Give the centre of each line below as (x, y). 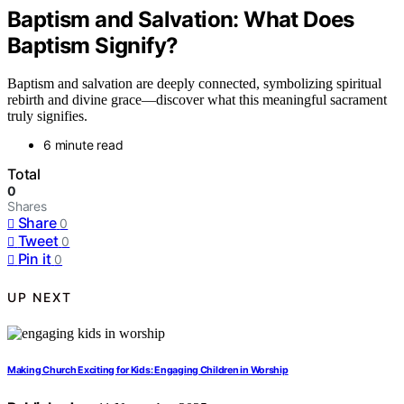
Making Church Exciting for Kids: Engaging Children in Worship (148, 371)
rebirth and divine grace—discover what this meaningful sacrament (197, 100)
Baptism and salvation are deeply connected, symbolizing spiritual (194, 84)
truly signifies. (47, 116)
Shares (27, 207)
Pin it (34, 259)
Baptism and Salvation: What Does (181, 19)
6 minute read (83, 145)
